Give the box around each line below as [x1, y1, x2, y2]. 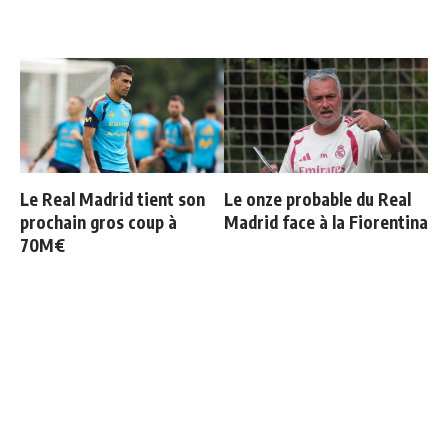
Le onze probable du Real [224, 187, 411, 210]
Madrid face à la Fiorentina [224, 210, 428, 233]
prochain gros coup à [20, 210, 177, 233]
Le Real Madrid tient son [20, 187, 205, 210]
